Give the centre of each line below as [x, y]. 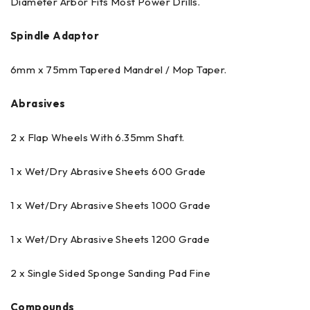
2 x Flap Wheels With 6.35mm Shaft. [98, 137]
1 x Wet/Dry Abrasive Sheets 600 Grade [108, 171]
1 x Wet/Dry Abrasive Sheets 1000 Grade [111, 205]
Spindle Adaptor [55, 36]
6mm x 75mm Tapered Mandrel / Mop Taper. [119, 70]
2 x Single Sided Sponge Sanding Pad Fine [110, 273]
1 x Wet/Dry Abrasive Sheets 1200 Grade [110, 239]
